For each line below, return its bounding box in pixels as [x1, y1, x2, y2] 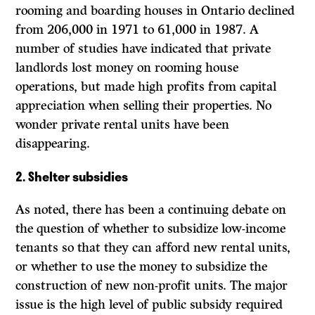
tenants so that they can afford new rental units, [15, 240, 291, 256]
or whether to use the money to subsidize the [15, 259, 268, 275]
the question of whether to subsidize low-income [15, 221, 286, 237]
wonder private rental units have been [15, 117, 230, 133]
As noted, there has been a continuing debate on [15, 202, 287, 218]
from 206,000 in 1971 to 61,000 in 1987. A [15, 22, 259, 38]
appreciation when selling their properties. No [15, 98, 272, 114]
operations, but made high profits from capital [15, 79, 277, 95]
